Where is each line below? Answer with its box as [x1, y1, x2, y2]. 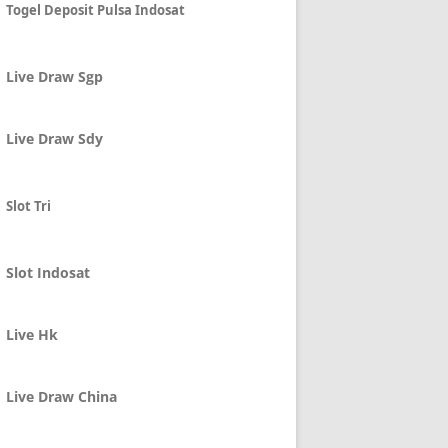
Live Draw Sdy [6, 129, 103, 148]
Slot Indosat [6, 263, 90, 282]
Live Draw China [6, 387, 117, 406]
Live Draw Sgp [6, 67, 103, 86]
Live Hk [6, 325, 58, 344]
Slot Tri [6, 197, 51, 215]
